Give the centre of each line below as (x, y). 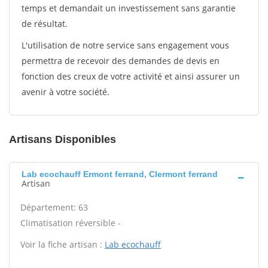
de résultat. (45, 24)
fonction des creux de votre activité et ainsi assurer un (131, 76)
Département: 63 (54, 207)
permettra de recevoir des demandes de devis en (121, 61)
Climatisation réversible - (71, 223)
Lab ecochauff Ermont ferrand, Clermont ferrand (120, 174)
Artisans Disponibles (63, 139)
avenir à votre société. (66, 92)
